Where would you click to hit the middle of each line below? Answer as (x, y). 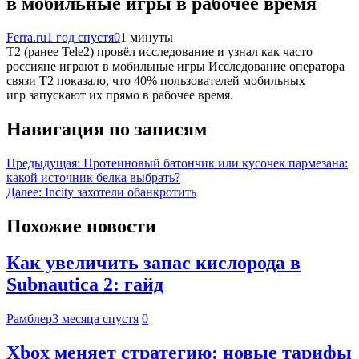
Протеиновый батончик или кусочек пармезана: (216, 163)
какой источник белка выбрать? (93, 177)
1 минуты (147, 37)
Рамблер (29, 319)
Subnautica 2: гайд (85, 285)
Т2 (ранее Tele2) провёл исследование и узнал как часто (159, 51)
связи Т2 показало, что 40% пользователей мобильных (156, 80)
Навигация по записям (107, 129)
